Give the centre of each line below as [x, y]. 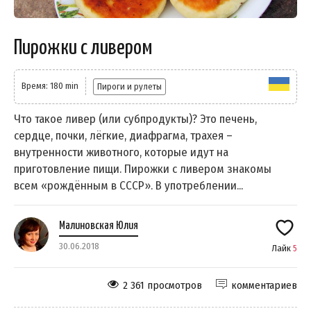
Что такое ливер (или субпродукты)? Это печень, [135, 119]
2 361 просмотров [162, 285]
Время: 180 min [50, 85]
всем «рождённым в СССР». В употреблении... [128, 185]
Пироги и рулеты [129, 86]
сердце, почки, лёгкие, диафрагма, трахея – [123, 135]
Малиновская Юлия [99, 226]
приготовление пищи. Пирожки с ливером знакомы [143, 169]
